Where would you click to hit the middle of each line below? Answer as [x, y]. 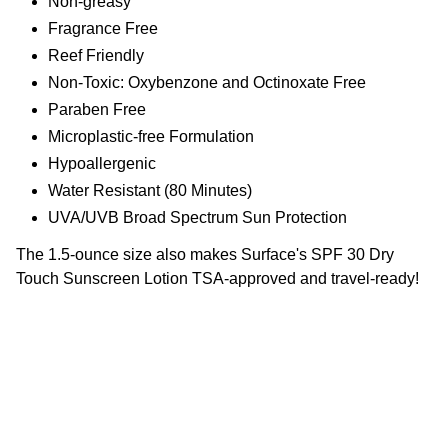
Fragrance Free [103, 29]
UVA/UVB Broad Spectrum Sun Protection [197, 218]
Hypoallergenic [102, 164]
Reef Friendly [96, 56]
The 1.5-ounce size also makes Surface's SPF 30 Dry [205, 255]
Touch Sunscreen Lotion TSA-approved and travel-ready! [217, 279]
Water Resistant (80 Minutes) [150, 191]
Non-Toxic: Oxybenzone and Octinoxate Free [207, 83]
